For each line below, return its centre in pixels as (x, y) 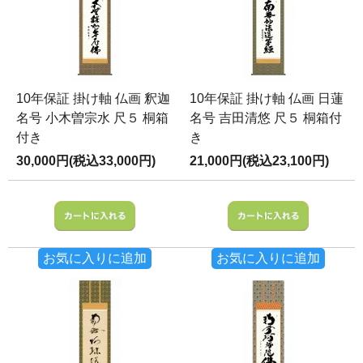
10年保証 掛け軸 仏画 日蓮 (267, 98)
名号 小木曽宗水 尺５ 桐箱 (92, 117)
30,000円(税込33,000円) (86, 160)
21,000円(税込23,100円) (259, 160)
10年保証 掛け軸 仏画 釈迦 (93, 98)
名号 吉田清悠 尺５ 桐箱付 (266, 117)
